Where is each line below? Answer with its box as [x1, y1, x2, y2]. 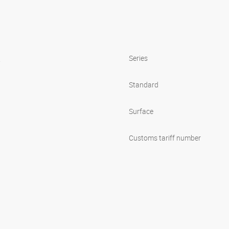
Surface [129, 106, 153, 116]
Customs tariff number [129, 132, 201, 143]
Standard [129, 79, 158, 89]
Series [129, 53, 148, 63]
